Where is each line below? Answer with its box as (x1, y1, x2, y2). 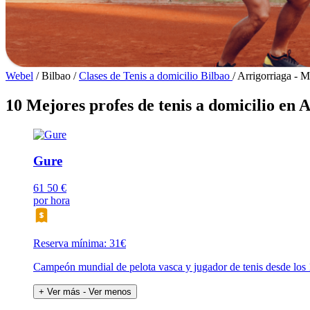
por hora (33, 194, 70, 207)
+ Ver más (39, 286, 80, 298)
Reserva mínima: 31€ (33, 237, 126, 250)
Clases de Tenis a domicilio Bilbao (79, 69, 232, 82)
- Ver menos (83, 286, 131, 298)
